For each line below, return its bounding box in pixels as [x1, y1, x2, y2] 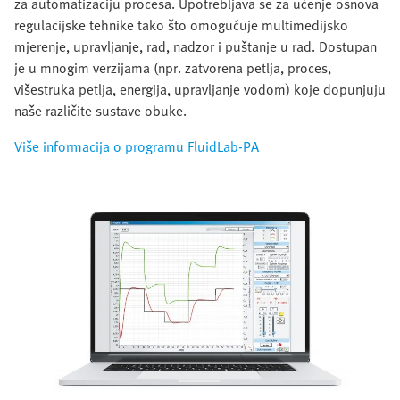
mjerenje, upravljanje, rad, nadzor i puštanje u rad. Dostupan [14, 35, 377, 57]
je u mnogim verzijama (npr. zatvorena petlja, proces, [14, 56, 331, 79]
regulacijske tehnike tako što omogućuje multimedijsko [14, 13, 348, 36]
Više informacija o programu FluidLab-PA [14, 135, 259, 157]
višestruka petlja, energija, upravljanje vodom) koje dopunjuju [14, 78, 386, 100]
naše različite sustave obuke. [14, 99, 187, 121]
